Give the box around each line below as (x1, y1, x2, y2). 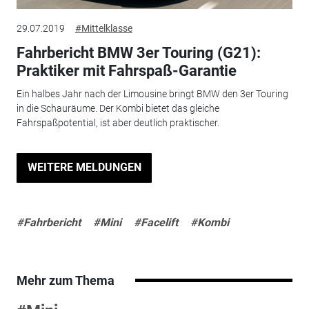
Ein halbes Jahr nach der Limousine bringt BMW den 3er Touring (16, 88, 288, 99)
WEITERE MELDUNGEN (27, 161, 141, 175)
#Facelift (133, 215, 178, 229)
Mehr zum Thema (16, 272, 114, 288)
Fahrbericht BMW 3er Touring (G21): (16, 43, 261, 61)
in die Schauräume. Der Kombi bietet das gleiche (16, 103, 219, 114)
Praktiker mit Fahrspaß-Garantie (16, 61, 237, 79)
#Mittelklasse (74, 22, 132, 34)
